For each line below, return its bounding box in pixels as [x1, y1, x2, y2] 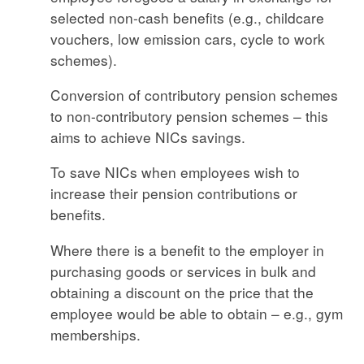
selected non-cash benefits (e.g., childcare [50, 6, 325, 28]
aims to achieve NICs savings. [50, 126, 246, 147]
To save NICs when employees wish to [50, 162, 301, 183]
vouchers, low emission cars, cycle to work [50, 28, 326, 49]
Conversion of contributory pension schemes [50, 84, 339, 105]
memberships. [50, 323, 141, 344]
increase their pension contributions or [50, 183, 298, 204]
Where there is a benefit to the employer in [50, 239, 325, 260]
